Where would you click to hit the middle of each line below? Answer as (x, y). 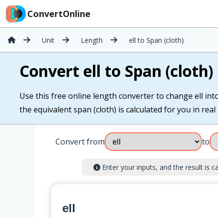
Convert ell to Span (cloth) (116, 71)
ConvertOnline (59, 14)
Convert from (80, 142)
